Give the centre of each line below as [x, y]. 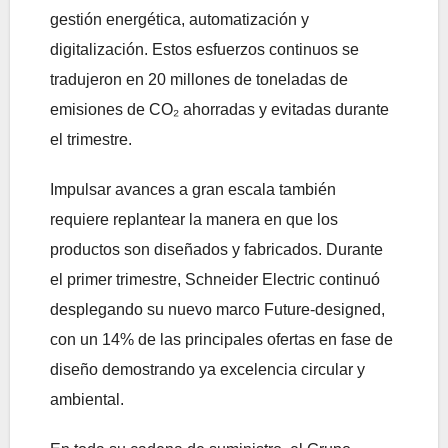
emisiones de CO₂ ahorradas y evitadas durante [219, 110]
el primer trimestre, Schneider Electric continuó [215, 280]
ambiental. [87, 400]
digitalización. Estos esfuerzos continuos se [204, 50]
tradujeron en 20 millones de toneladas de [199, 80]
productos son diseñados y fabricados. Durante [216, 250]
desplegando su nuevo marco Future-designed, [217, 310]
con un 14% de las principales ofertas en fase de [221, 340]
